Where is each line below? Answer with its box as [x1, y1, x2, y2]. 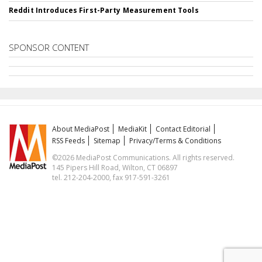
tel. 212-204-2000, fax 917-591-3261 [52, 172, 171, 182]
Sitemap [94, 135, 121, 146]
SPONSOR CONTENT [9, 41, 89, 53]
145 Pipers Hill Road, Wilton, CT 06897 [52, 162, 178, 173]
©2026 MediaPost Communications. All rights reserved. [52, 152, 235, 163]
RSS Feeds [52, 135, 85, 146]
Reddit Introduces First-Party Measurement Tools [9, 5, 199, 15]
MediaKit [118, 123, 147, 134]
